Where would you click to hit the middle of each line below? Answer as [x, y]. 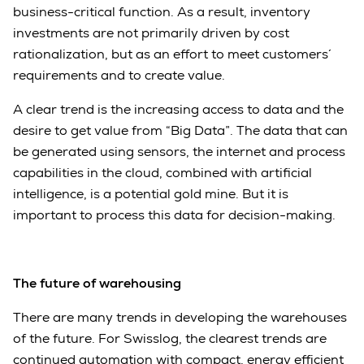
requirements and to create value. [119, 75]
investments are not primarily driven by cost [151, 32]
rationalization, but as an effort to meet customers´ [171, 54]
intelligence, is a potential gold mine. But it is [151, 193]
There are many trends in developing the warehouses [180, 317]
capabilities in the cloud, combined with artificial [162, 172]
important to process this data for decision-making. [174, 214]
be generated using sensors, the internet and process [179, 151]
